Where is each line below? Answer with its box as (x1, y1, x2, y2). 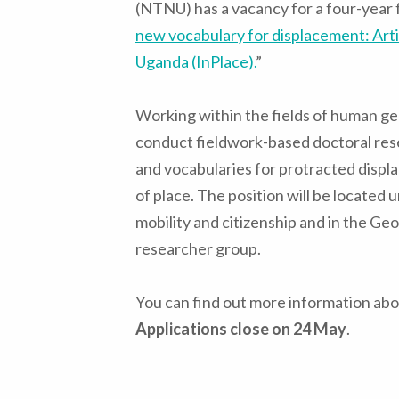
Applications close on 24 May (135, 319, 346, 339)
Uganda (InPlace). (135, 52, 256, 72)
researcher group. (135, 239, 261, 259)
